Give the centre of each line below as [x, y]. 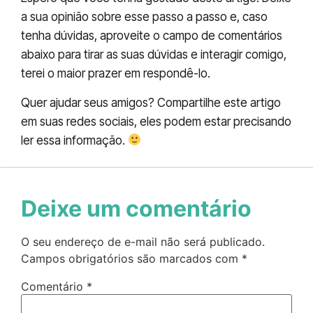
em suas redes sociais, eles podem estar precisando [156, 121]
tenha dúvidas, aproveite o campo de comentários [152, 36]
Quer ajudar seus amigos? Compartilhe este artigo [151, 102]
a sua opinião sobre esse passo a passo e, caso [144, 17]
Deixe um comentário [136, 209]
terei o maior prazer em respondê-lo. [116, 74]
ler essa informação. [74, 140]
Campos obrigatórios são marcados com [131, 259]
